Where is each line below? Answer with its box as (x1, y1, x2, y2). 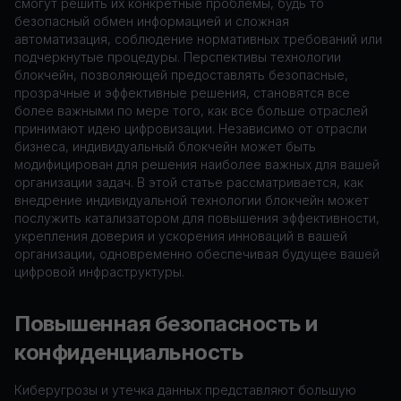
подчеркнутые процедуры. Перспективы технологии (14, 49, 341, 64)
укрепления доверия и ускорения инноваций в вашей (14, 228, 347, 243)
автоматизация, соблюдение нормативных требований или (14, 31, 382, 47)
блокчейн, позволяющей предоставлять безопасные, (14, 67, 348, 82)
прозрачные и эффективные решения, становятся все (14, 85, 350, 100)
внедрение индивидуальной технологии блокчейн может (14, 192, 369, 208)
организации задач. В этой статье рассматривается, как (14, 175, 363, 190)
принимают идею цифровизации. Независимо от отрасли (14, 121, 367, 136)
